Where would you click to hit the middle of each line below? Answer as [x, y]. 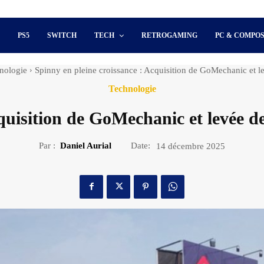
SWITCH [62, 35]
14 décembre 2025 [191, 146]
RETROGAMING [170, 35]
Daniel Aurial [86, 145]
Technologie [132, 89]
